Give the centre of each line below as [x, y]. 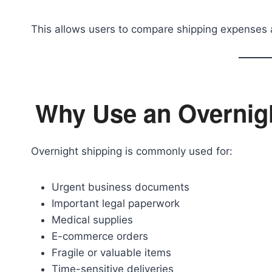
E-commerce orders [100, 236]
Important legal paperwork [116, 203]
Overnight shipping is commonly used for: [132, 151]
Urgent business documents [121, 187]
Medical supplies [92, 220]
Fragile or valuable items [111, 253]
